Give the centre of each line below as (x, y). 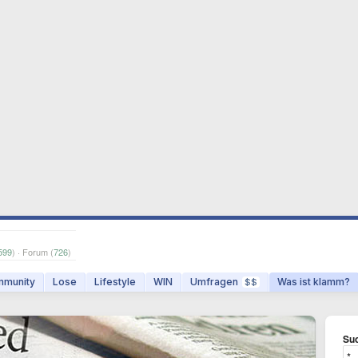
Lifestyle (115, 282)
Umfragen (214, 282)
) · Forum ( (33, 252)
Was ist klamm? (314, 282)
